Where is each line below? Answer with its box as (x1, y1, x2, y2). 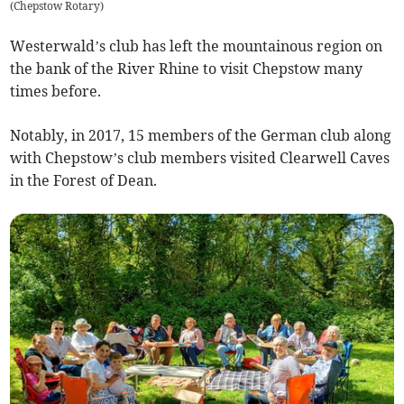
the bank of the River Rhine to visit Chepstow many (10, 59, 363, 78)
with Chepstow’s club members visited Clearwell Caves (10, 148, 390, 167)
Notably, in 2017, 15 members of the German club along (10, 125, 392, 144)
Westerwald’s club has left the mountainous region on (10, 36, 383, 55)
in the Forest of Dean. (10, 170, 158, 189)
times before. (10, 81, 102, 100)
